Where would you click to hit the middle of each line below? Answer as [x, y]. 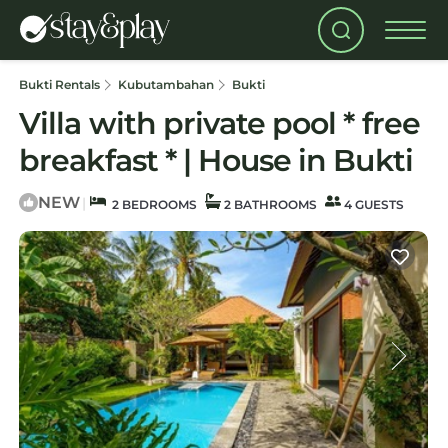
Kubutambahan [166, 84]
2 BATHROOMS [269, 204]
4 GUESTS [372, 204]
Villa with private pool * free [220, 123]
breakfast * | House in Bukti [216, 160]
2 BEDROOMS [151, 204]
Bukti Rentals [61, 84]
